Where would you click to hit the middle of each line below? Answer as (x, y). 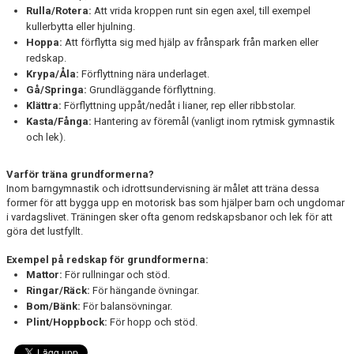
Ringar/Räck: (58, 290)
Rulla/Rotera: (59, 11)
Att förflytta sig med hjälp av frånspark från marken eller (190, 42)
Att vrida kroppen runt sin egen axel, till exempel (201, 11)
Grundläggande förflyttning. (151, 90)
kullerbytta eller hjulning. (81, 26)
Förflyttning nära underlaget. (144, 74)
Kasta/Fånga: (59, 121)
